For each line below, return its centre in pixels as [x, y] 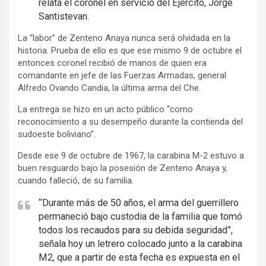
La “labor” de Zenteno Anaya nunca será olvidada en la [124, 38]
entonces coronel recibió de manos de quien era [112, 63]
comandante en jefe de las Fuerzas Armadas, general [122, 75]
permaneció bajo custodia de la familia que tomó [140, 216]
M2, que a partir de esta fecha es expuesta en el [139, 257]
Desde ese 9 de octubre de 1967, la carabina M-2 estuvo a [131, 155]
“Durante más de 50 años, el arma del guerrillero [139, 202]
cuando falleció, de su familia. [76, 180]
